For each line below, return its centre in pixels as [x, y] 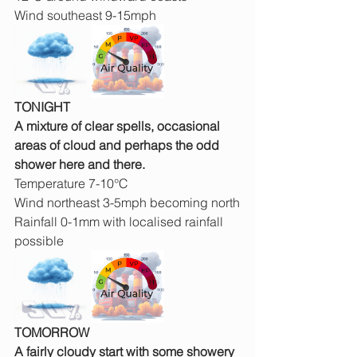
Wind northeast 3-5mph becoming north [127, 203]
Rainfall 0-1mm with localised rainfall [120, 222]
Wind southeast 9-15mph [85, 16]
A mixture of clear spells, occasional [119, 126]
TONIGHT [42, 107]
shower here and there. [80, 165]
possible [39, 241]
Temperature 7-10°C [71, 184]
